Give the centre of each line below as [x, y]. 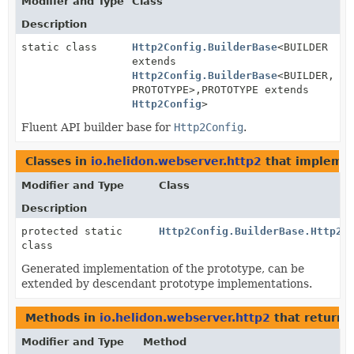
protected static [72, 231]
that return [309, 317]
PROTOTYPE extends [255, 89]
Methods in [62, 317]
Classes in [58, 161]
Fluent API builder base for [98, 127]
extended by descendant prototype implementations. [167, 283]
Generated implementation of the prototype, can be [163, 268]
